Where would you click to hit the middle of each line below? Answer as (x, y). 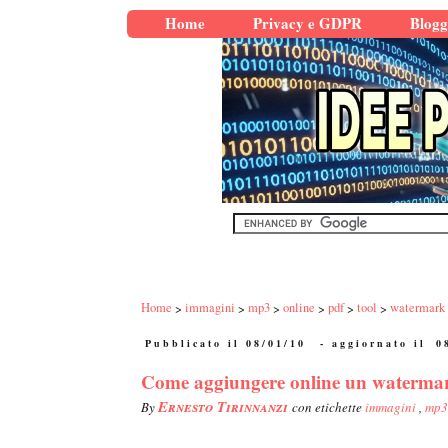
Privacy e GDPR (307, 23)
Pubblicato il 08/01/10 (225, 343)
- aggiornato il (373, 343)
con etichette (328, 407)
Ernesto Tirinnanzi (225, 407)
